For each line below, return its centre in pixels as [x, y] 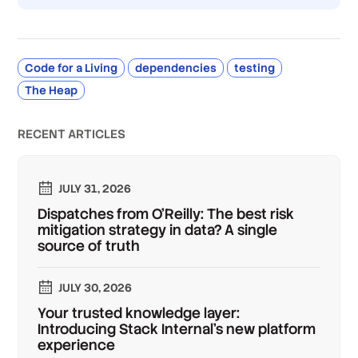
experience [77, 345]
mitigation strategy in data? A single [158, 230]
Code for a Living [72, 68]
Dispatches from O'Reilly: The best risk [166, 214]
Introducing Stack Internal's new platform [177, 329]
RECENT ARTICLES [72, 134]
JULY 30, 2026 [95, 288]
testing [255, 68]
